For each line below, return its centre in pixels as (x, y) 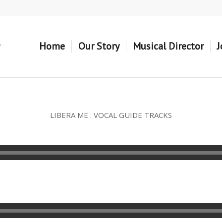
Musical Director (168, 46)
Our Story (99, 46)
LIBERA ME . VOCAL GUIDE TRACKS (111, 115)
